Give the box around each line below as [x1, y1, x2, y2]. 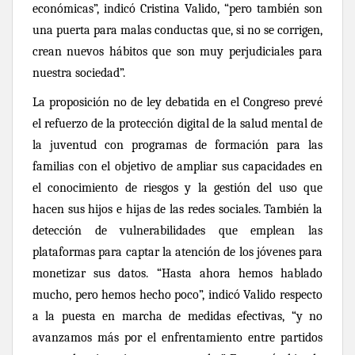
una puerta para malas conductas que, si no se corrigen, [32, 22, 323, 37]
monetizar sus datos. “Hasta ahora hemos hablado [32, 265, 323, 281]
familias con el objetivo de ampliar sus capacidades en [32, 158, 323, 174]
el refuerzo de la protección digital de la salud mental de [32, 116, 323, 131]
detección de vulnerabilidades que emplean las [32, 223, 323, 238]
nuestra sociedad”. [32, 65, 125, 80]
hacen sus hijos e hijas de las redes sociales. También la [32, 201, 323, 216]
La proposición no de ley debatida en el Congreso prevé [32, 94, 323, 109]
